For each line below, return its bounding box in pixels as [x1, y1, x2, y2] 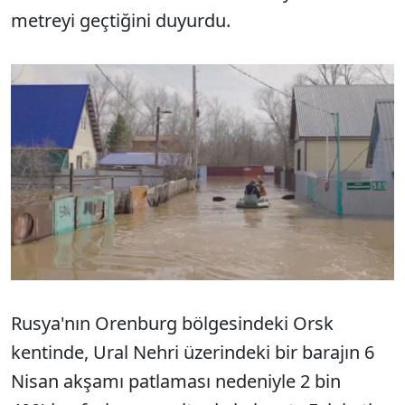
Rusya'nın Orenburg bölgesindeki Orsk [11, 310, 334, 335]
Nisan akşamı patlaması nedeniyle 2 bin [11, 368, 341, 393]
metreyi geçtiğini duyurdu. [11, 8, 235, 33]
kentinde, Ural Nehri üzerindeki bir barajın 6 [11, 339, 374, 364]
